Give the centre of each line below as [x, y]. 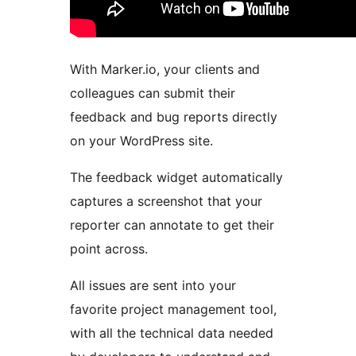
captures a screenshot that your [166, 201]
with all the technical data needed [172, 333]
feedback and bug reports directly [174, 116]
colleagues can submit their [153, 93]
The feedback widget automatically [176, 177]
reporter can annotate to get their [172, 224]
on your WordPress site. [141, 140]
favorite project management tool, [173, 309]
